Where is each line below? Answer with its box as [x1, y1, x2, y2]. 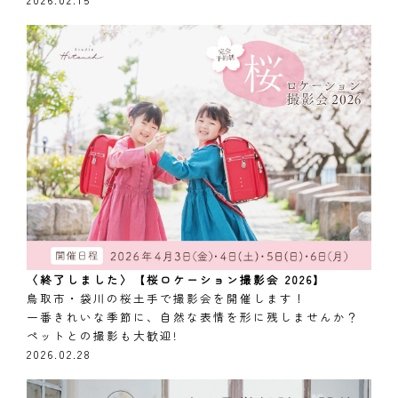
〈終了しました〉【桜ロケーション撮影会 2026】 [27, 270, 326, 288]
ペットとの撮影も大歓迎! [27, 326, 178, 344]
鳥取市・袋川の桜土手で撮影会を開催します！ [27, 289, 306, 306]
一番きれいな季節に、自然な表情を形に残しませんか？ [27, 307, 360, 325]
